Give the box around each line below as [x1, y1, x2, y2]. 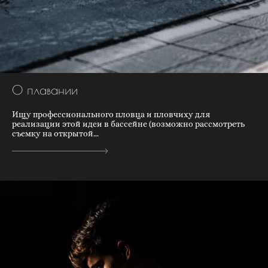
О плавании [12, 83, 78, 98]
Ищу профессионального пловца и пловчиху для [12, 109, 210, 120]
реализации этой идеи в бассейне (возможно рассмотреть [12, 119, 245, 129]
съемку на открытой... [12, 129, 99, 139]
